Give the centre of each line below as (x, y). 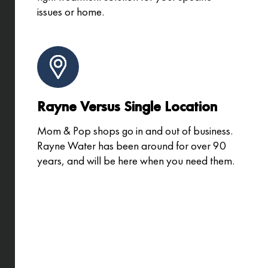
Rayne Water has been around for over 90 (132, 146)
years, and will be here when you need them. (136, 161)
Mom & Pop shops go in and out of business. (135, 131)
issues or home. (71, 12)
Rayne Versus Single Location (127, 106)
